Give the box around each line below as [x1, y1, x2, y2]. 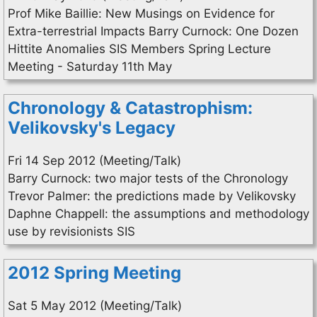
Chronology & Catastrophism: [8, 98, 253, 118]
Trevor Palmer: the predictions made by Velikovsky [8, 189, 296, 203]
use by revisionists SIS [8, 224, 135, 238]
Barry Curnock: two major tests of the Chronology [8, 171, 288, 185]
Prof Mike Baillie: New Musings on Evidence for [8, 6, 275, 21]
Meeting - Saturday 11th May [8, 59, 172, 74]
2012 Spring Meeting [8, 263, 181, 283]
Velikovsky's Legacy [8, 117, 175, 138]
